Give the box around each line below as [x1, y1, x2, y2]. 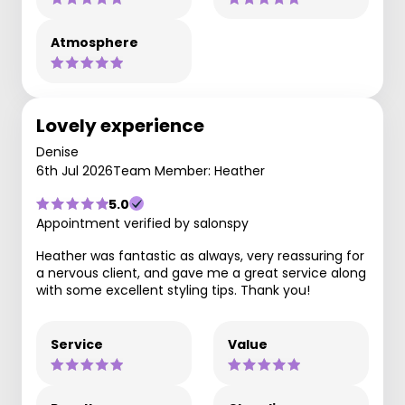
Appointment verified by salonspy [36, 213, 249, 232]
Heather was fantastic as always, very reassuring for [36, 246, 364, 265]
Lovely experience [36, 112, 204, 138]
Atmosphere [51, 33, 138, 52]
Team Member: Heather [113, 161, 265, 180]
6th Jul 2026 [36, 161, 113, 180]
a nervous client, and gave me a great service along [36, 263, 366, 282]
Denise [36, 142, 79, 161]
